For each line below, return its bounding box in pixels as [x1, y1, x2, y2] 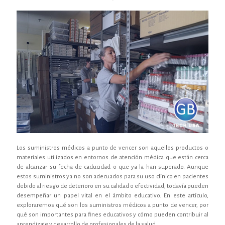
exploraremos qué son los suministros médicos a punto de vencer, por [17, 201, 208, 208]
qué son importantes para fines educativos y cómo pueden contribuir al [17, 211, 208, 218]
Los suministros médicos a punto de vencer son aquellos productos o [17, 144, 208, 151]
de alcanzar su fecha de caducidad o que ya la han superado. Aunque [17, 163, 208, 170]
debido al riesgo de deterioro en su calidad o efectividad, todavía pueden [17, 182, 208, 189]
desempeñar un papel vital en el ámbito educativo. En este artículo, [17, 192, 208, 199]
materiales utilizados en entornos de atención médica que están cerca [17, 154, 208, 161]
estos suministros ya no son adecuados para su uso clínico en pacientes [17, 173, 208, 180]
